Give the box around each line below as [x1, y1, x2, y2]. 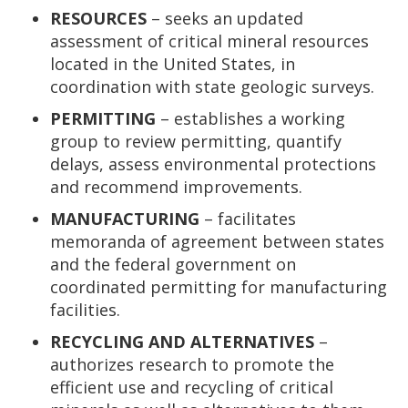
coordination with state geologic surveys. [50, 76, 374, 97]
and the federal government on [50, 253, 296, 275]
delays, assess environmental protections [50, 153, 376, 175]
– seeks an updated [147, 7, 303, 29]
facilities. [50, 299, 120, 321]
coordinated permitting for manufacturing [50, 276, 387, 298]
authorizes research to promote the [50, 353, 334, 375]
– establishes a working [156, 107, 345, 129]
